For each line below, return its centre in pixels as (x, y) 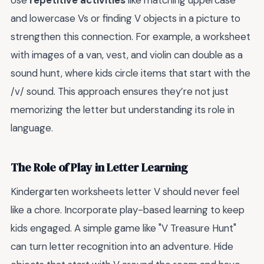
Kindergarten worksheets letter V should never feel (125, 192)
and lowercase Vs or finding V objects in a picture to (126, 19)
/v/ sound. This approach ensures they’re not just (120, 92)
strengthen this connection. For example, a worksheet (131, 37)
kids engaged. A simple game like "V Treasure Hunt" (123, 228)
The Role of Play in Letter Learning (99, 167)
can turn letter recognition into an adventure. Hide (122, 247)
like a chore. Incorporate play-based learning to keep (128, 210)
